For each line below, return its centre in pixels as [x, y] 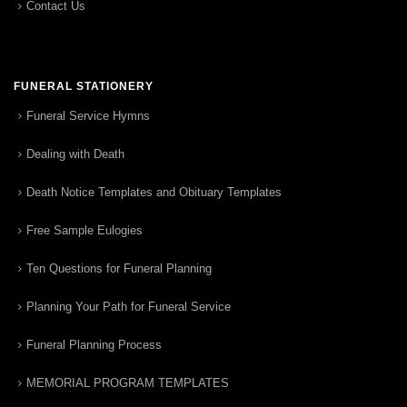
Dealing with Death [75, 154]
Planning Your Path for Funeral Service [129, 307]
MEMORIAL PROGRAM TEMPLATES [128, 383]
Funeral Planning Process [94, 345]
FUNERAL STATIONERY [84, 87]
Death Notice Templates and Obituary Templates [154, 193]
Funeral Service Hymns [88, 116]
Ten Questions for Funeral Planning [119, 269]
